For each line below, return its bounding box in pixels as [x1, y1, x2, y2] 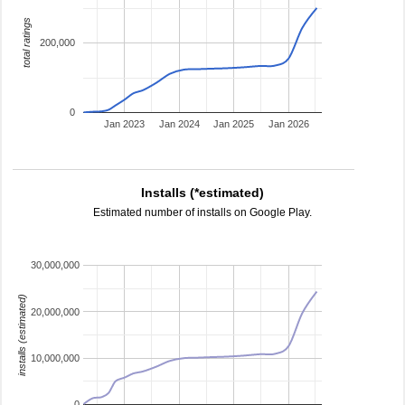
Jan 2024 [158, 118, 200, 130]
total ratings [20, 17, 32, 69]
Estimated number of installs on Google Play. [93, 206, 312, 219]
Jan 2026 [268, 118, 309, 130]
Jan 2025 [213, 118, 255, 130]
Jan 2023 [104, 118, 146, 130]
